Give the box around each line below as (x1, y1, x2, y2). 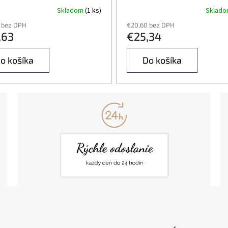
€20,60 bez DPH (127, 20, 175, 29)
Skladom (57, 5, 85, 16)
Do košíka (142, 54, 182, 66)
